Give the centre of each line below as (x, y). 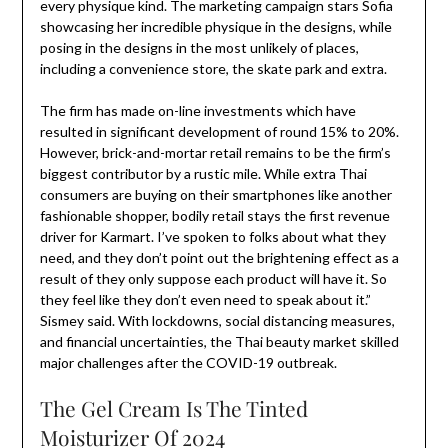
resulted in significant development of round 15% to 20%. (219, 132)
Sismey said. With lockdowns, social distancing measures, (217, 321)
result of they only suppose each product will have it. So (213, 279)
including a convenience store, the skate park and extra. (213, 69)
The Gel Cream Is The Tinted (173, 408)
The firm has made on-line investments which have (197, 111)
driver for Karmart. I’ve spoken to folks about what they (212, 237)
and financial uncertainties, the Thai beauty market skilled (219, 342)
